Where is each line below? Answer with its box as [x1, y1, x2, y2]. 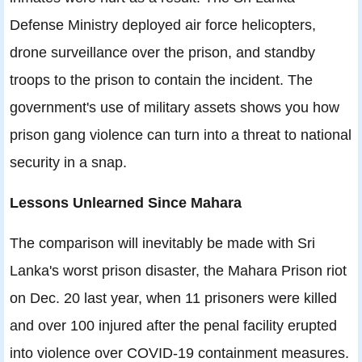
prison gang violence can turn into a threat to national [10, 126, 351, 144]
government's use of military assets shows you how [10, 99, 339, 116]
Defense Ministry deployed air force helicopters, [10, 16, 316, 34]
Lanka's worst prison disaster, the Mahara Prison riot [10, 262, 347, 280]
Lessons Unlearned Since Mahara [10, 194, 242, 212]
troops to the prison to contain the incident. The [10, 71, 313, 89]
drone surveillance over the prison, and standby [10, 44, 315, 61]
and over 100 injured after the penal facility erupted [10, 317, 337, 335]
